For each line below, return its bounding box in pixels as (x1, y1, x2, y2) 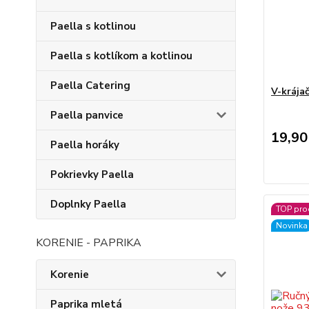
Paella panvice (50, 108, 123, 122)
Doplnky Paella (50, 197, 126, 211)
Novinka (275, 220, 308, 231)
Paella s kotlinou (50, 19, 136, 33)
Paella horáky (50, 138, 119, 152)
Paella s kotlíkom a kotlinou (50, 49, 192, 63)
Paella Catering (50, 79, 130, 92)
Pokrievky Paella (50, 168, 134, 181)
